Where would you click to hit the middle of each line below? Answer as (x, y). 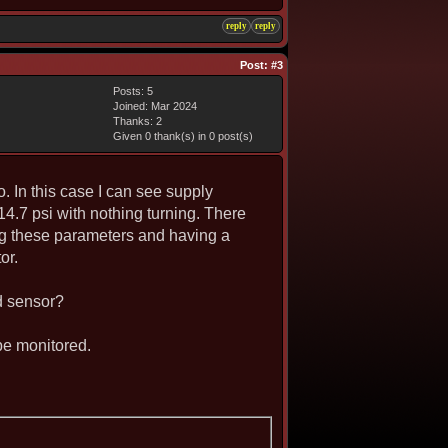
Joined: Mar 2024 (155, 106)
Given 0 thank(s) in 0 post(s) (183, 136)
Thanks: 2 (137, 121)
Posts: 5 (133, 91)
